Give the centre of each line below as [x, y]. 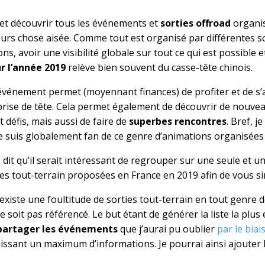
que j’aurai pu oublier [167, 229]
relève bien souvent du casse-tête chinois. [159, 67]
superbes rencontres [178, 121]
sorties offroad [195, 23]
